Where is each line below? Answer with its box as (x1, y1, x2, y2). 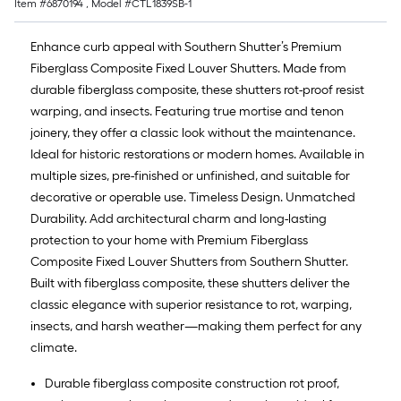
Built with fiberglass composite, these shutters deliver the (30, 276, 350, 291)
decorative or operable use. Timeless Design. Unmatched (30, 190, 355, 205)
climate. (30, 340, 77, 355)
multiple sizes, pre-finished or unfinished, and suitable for (30, 168, 350, 183)
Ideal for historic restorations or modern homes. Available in (30, 147, 364, 162)
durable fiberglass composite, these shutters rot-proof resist (30, 82, 364, 98)
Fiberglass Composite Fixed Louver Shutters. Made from (30, 61, 346, 76)
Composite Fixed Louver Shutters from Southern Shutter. (30, 254, 348, 269)
